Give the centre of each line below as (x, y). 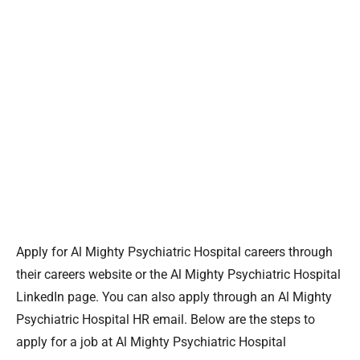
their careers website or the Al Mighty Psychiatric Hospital (178, 275)
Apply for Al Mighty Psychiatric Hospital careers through (174, 252)
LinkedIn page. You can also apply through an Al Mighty (174, 297)
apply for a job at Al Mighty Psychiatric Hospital (151, 342)
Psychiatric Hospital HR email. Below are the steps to (166, 320)
